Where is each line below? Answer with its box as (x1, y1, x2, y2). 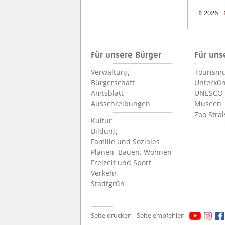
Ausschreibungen (91, 99, 150, 108)
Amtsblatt (91, 88, 124, 98)
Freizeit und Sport (91, 158, 151, 167)
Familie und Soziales (91, 137, 160, 146)
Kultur (91, 116, 112, 125)
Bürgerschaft (91, 78, 135, 87)
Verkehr (91, 168, 117, 178)
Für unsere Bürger (91, 51, 161, 60)
